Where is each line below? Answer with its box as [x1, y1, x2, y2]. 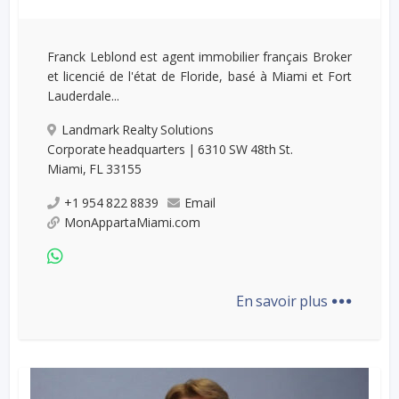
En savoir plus [235, 290, 330, 311]
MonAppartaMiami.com [64, 213, 201, 231]
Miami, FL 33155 [47, 159, 142, 177]
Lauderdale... [47, 86, 120, 104]
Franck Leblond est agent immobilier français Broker [47, 47, 352, 65]
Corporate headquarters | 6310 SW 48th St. [47, 140, 294, 158]
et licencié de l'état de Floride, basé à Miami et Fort [47, 67, 352, 85]
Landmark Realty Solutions [61, 120, 215, 138]
